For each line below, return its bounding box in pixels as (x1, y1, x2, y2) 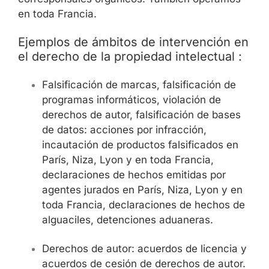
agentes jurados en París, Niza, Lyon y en (42, 183, 243, 196)
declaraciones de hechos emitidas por (42, 168, 226, 181)
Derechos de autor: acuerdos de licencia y (42, 242, 247, 255)
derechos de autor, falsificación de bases (42, 108, 241, 121)
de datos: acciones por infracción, (42, 123, 207, 136)
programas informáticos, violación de (42, 93, 221, 106)
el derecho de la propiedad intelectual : (18, 49, 242, 64)
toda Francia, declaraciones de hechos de (42, 198, 245, 211)
